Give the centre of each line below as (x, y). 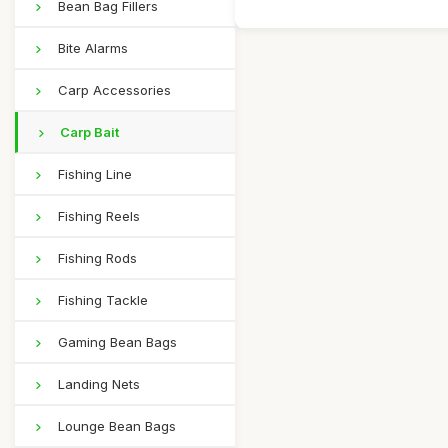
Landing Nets (97, 384)
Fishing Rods (95, 258)
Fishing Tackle (101, 300)
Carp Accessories (112, 90)
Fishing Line (93, 174)
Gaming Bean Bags (115, 342)
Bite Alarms (91, 48)
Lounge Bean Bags (115, 426)
